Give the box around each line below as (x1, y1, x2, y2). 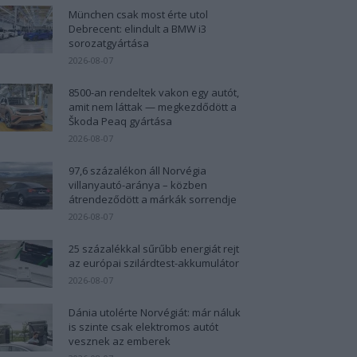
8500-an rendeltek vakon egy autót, (69, 84, 239, 100)
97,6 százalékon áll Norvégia (69, 163, 206, 178)
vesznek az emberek (69, 333, 171, 348)
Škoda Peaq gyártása (69, 113, 172, 128)
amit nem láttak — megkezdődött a (69, 99, 237, 114)
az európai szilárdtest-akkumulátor (69, 255, 239, 270)
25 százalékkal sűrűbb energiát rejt (69, 241, 239, 256)
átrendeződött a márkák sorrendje (69, 191, 237, 206)
